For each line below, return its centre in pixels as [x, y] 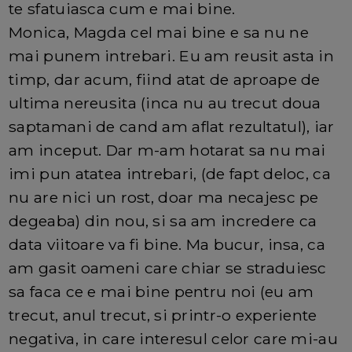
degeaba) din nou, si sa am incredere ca [163, 221]
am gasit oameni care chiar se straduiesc [168, 268]
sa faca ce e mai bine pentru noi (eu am [161, 292]
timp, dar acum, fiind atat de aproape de [165, 80]
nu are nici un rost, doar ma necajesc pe [164, 198]
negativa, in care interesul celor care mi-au [173, 339]
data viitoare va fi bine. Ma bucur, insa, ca [167, 245]
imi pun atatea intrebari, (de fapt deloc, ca [170, 174]
